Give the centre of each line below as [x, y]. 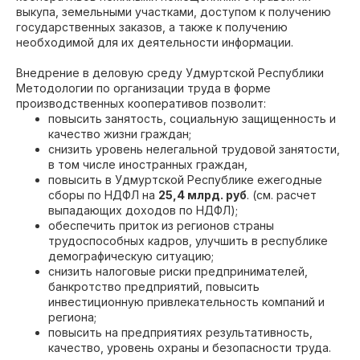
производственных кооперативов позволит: [141, 103]
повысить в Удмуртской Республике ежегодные [185, 180]
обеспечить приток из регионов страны [161, 225]
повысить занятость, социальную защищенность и [192, 119]
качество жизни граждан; [120, 134]
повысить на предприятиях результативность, [180, 332]
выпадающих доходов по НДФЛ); [143, 210]
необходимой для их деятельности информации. [155, 42]
